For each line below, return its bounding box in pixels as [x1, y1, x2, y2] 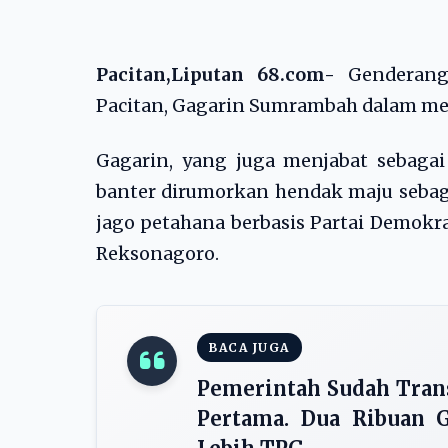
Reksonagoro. [96, 243, 219, 265]
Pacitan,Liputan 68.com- [96, 64, 335, 86]
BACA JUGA [209, 340, 290, 355]
